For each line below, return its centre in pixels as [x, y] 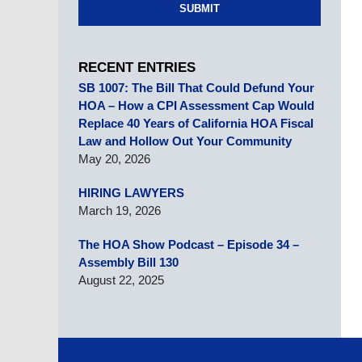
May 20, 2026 [114, 159]
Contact [77, 345]
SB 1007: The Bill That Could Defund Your [196, 88]
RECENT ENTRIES [137, 67]
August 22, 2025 [121, 280]
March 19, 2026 [120, 210]
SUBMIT [200, 8]
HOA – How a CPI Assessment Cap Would [196, 105]
